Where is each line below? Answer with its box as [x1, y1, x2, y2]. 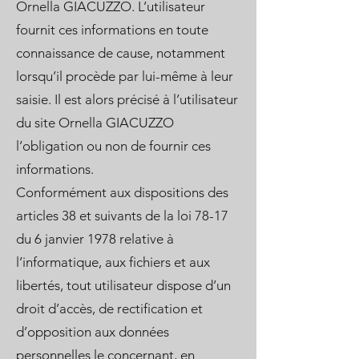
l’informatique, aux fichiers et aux [16, 254, 210, 270]
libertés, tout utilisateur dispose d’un [16, 277, 231, 293]
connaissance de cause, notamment [16, 45, 225, 61]
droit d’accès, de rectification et [16, 301, 203, 317]
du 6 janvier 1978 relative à [16, 231, 174, 247]
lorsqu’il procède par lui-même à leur [16, 68, 233, 84]
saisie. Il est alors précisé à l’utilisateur [16, 91, 238, 107]
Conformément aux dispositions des [16, 184, 228, 200]
